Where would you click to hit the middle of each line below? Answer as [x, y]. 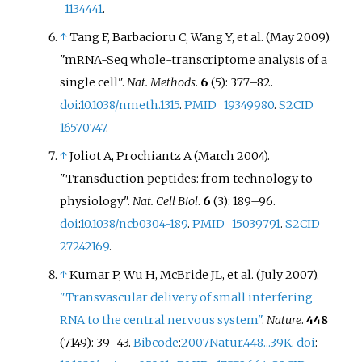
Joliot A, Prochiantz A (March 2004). [170, 156]
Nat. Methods [162, 82]
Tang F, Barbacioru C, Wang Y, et [159, 37]
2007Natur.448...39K [237, 343]
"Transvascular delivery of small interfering [187, 298]
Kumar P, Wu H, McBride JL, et [154, 275]
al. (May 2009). [291, 37]
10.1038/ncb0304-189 [134, 224]
